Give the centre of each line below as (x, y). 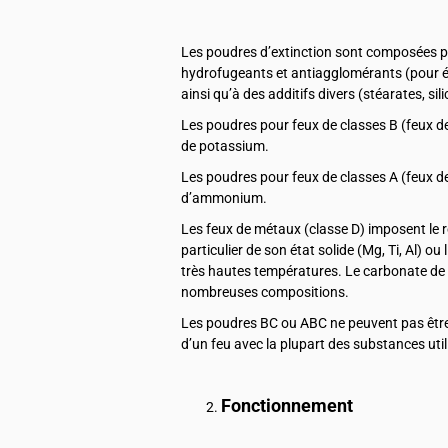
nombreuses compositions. (265, 291)
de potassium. (225, 145)
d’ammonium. (224, 197)
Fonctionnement (287, 405)
